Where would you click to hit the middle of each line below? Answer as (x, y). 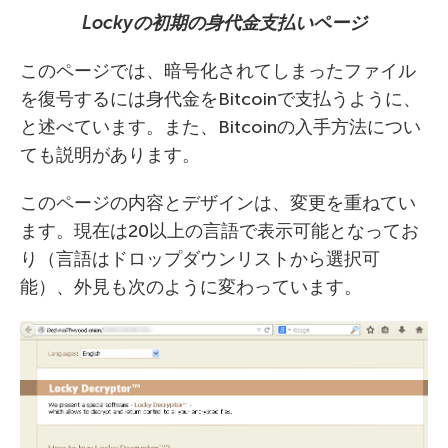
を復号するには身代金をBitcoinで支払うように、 (220, 99)
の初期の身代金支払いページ (249, 23)
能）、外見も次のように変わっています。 (191, 287)
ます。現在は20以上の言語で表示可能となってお (219, 231)
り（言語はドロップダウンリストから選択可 (200, 259)
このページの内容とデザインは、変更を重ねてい (218, 203)
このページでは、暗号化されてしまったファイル (218, 71)
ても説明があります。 (110, 155)
